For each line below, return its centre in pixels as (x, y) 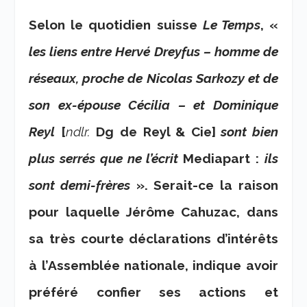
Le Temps (231, 25)
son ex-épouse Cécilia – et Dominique (153, 105)
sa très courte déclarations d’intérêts (153, 239)
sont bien (247, 132)
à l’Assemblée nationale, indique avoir (153, 266)
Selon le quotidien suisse (116, 25)
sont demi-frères (80, 185)
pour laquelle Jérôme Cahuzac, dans (153, 212)
